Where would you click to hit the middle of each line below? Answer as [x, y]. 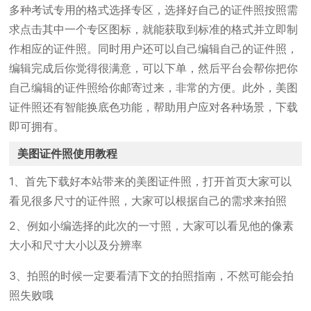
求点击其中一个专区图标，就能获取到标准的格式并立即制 [154, 29]
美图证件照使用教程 [68, 153]
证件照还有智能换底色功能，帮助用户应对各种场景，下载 [154, 107]
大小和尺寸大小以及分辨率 [76, 245]
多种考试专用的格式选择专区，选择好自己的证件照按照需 [154, 10]
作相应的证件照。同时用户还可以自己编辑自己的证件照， [154, 49]
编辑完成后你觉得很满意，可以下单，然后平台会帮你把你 [154, 68]
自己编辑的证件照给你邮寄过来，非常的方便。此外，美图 [154, 87]
